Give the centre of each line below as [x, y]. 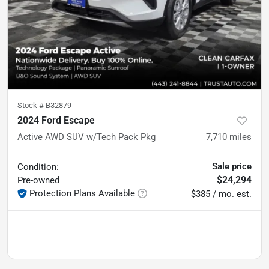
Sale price [232, 166]
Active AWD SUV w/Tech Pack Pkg [86, 137]
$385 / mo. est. [221, 194]
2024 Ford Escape [56, 120]
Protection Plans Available [82, 193]
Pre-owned [38, 180]
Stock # [32, 105]
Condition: [38, 167]
